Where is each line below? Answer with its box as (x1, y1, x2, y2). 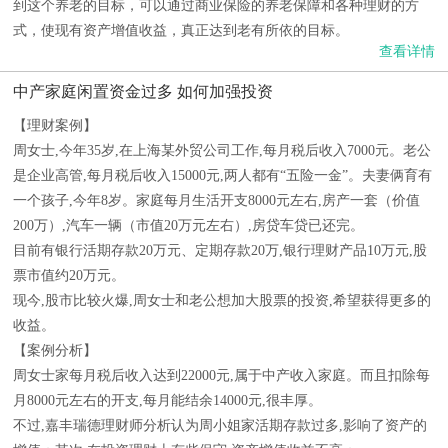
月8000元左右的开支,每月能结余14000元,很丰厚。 (13, 393, 322, 408)
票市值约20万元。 (13, 268, 125, 283)
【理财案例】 (13, 118, 97, 133)
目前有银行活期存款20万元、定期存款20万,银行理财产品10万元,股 (13, 243, 427, 258)
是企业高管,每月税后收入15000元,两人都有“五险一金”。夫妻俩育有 (13, 168, 432, 183)
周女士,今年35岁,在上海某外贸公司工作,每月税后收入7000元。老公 (13, 143, 431, 158)
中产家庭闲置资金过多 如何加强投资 (13, 83, 273, 100)
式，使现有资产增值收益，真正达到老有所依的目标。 (13, 23, 349, 38)
